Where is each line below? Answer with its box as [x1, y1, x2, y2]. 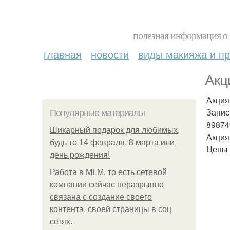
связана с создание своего [50, 193, 152, 201]
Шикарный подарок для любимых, [50, 126, 180, 135]
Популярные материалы [50, 108, 145, 118]
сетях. [50, 217, 72, 226]
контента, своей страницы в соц [50, 205, 171, 214]
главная [44, 47, 82, 62]
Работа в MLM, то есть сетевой [50, 168, 167, 177]
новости [91, 47, 129, 62]
